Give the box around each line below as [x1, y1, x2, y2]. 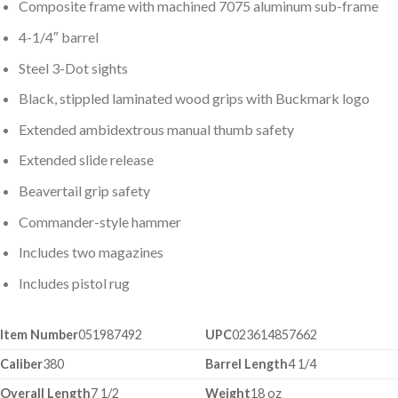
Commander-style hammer [18, 212, 181, 230]
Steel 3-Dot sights [18, 59, 128, 76]
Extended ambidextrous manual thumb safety [18, 120, 294, 138]
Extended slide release [18, 151, 154, 169]
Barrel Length [205, 356, 289, 372]
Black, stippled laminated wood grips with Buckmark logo [18, 90, 370, 107]
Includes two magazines [18, 243, 163, 261]
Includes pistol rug [18, 274, 130, 291]
